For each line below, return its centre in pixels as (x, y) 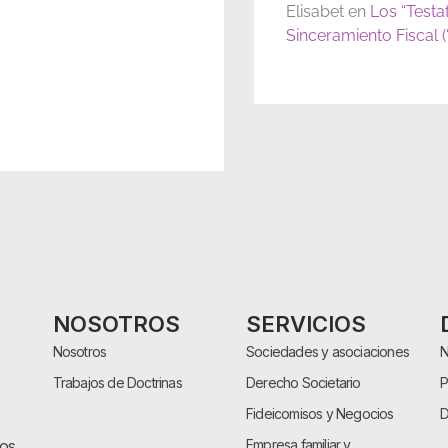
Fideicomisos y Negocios (320, 413)
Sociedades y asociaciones (328, 351)
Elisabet (315, 12)
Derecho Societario (303, 382)
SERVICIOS (306, 323)
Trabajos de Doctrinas (117, 382)
